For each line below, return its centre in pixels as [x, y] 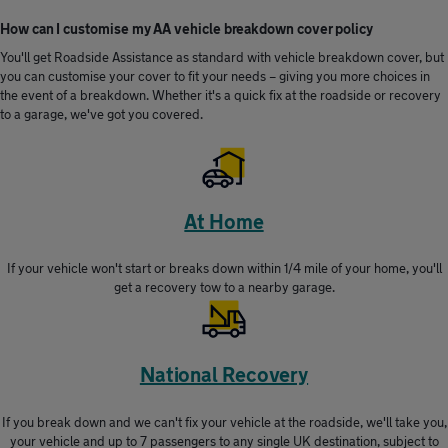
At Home [224, 221]
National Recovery [224, 375]
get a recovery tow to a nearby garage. [224, 287]
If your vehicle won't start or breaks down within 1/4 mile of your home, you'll [224, 268]
